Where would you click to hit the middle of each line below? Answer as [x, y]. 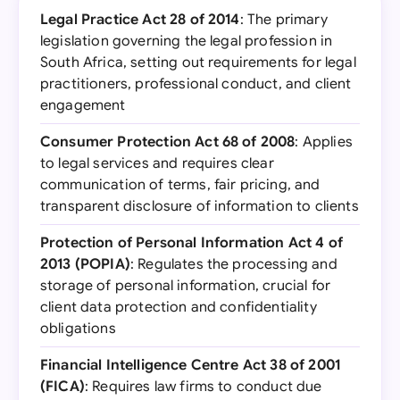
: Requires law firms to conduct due [203, 387]
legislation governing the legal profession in [187, 41]
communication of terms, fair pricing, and [180, 185]
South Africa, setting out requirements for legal [198, 62]
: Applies [324, 142]
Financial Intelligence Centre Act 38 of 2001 [191, 365]
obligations [78, 329]
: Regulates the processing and [233, 264]
